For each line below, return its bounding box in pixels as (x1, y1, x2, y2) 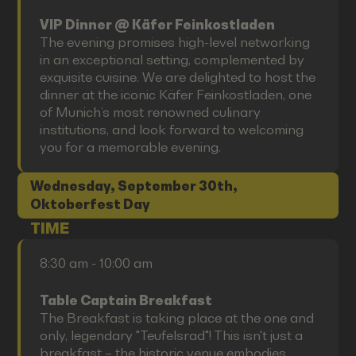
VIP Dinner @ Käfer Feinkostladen (39, 17, 275, 33)
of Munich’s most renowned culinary (39, 105, 261, 121)
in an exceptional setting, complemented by (39, 52, 304, 68)
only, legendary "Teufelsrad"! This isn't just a (39, 327, 303, 343)
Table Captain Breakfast (39, 292, 212, 308)
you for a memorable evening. (39, 140, 221, 156)
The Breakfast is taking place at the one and (39, 310, 314, 326)
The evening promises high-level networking (39, 35, 310, 51)
